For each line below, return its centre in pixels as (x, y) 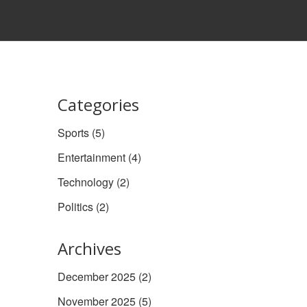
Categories (98, 105)
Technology (87, 182)
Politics (76, 207)
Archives (89, 248)
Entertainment (93, 157)
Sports (74, 133)
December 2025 (98, 277)
